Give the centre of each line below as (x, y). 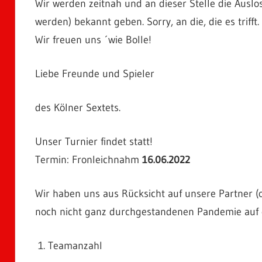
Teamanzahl (75, 245)
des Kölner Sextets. (77, 107)
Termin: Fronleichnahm (88, 159)
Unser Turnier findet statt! (94, 141)
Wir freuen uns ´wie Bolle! (93, 39)
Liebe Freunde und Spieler (94, 73)
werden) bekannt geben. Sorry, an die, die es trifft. (147, 21)
